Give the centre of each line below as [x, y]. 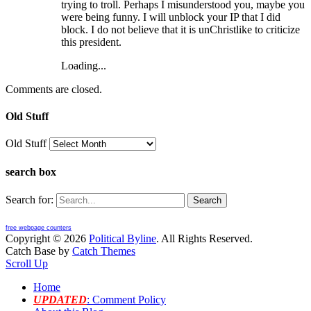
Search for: [30, 199]
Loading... [84, 65]
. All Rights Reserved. [204, 238]
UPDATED [60, 299]
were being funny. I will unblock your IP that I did [171, 17]
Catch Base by [39, 251]
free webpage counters [39, 227]
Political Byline [123, 238]
